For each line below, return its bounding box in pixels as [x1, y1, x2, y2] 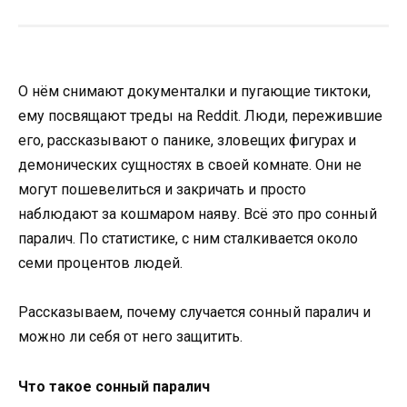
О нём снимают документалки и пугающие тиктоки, [18, 83, 371, 101]
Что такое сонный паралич [18, 377, 210, 395]
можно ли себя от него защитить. [18, 328, 246, 346]
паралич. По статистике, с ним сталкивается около [18, 230, 358, 248]
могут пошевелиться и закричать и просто [18, 181, 306, 199]
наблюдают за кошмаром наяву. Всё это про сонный [18, 205, 377, 223]
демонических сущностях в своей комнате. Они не [18, 156, 362, 174]
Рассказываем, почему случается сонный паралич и [18, 303, 371, 322]
